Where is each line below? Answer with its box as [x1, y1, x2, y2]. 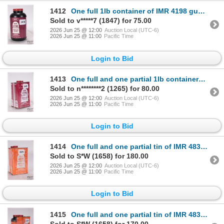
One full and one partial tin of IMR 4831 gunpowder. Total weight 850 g [71, 142, 200, 151]
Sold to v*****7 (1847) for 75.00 [50, 16, 151, 25]
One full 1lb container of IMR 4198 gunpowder [71, 7, 198, 15]
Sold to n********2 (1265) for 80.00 [50, 84, 159, 92]
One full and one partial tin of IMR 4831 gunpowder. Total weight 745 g [71, 210, 200, 218]
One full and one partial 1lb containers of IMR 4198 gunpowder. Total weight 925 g [71, 74, 198, 83]
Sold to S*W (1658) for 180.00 [50, 152, 148, 160]
